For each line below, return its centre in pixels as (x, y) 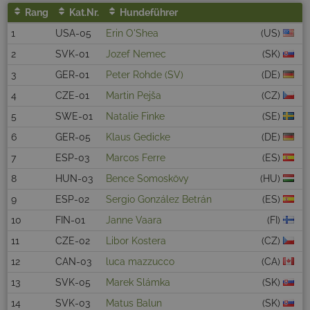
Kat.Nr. (84, 13)
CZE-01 (72, 96)
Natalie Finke (135, 117)
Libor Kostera (136, 241)
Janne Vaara (134, 220)
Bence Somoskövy (147, 179)
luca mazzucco (140, 262)
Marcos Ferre (136, 158)
